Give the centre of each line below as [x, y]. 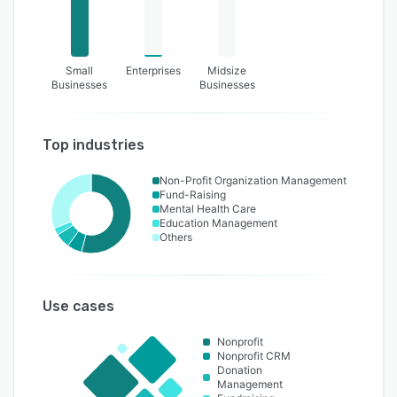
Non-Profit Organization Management [253, 181]
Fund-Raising [192, 195]
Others [175, 237]
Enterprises [153, 71]
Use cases [78, 307]
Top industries [93, 145]
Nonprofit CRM [253, 356]
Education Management [218, 223]
